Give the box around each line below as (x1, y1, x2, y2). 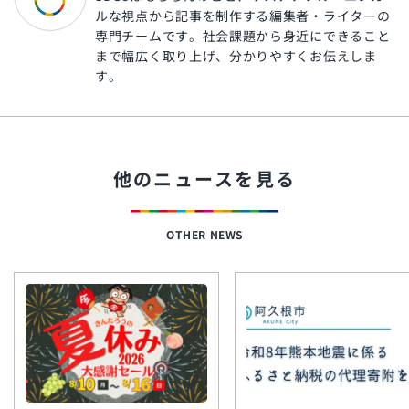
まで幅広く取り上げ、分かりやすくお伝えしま (95, 46, 377, 65)
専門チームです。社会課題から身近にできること (95, 26, 391, 45)
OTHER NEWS (166, 225, 243, 242)
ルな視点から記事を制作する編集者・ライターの (95, 5, 391, 25)
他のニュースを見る (112, 164, 297, 192)
